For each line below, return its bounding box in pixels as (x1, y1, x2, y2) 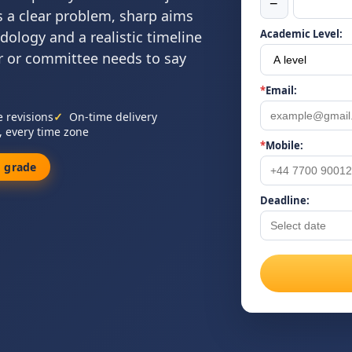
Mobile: (265, 138, 303, 152)
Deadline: (259, 193, 310, 207)
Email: (265, 83, 297, 97)
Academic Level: (259, 27, 343, 41)
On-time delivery (69, 109, 157, 124)
